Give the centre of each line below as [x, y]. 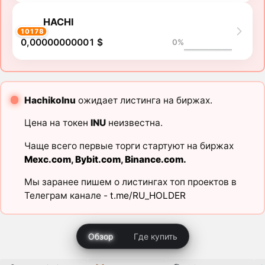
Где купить [155, 236]
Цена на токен [57, 123]
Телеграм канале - [67, 196]
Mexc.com [47, 159]
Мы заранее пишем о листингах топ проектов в [130, 182]
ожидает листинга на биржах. [144, 100]
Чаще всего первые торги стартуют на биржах [129, 146]
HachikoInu [50, 100]
